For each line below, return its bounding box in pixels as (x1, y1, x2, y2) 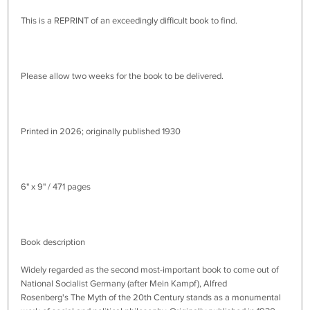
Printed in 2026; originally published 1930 (21, 126, 181, 137)
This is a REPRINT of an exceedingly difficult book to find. (21, 15, 239, 26)
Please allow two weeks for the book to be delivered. (21, 71, 224, 82)
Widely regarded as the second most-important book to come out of (21, 264, 279, 275)
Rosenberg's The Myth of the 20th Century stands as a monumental (21, 292, 281, 303)
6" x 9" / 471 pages (21, 181, 91, 192)
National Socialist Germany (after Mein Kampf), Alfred (21, 278, 227, 289)
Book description (21, 237, 85, 248)
